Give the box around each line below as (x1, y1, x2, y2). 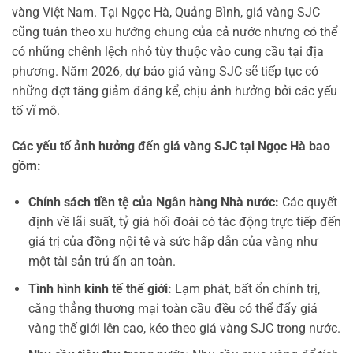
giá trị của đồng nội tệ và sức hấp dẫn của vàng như (28, 234, 318, 250)
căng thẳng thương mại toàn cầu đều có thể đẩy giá (28, 300, 318, 316)
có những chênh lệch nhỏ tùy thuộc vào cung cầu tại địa (12, 43, 324, 59)
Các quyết (278, 195, 337, 210)
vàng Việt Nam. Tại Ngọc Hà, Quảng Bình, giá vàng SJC (12, 4, 320, 20)
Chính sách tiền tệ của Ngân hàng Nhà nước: (28, 195, 279, 210)
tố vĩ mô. (12, 102, 60, 118)
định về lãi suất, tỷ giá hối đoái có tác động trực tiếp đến (28, 214, 341, 230)
